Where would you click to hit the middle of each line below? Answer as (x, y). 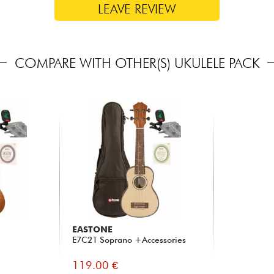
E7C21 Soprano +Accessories (129, 239)
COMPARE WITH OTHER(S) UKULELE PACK (137, 62)
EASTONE (92, 229)
